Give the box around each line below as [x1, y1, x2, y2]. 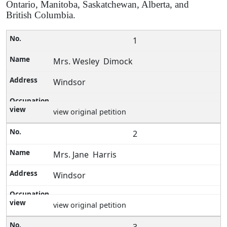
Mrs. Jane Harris [53, 149, 117, 161]
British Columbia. [6, 10, 75, 20]
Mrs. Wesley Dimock [53, 56, 133, 67]
